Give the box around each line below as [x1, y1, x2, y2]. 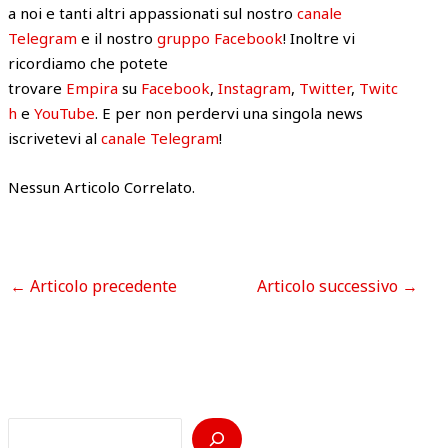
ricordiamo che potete [8, 53, 169, 74]
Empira [66, 78, 119, 99]
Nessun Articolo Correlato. [8, 177, 196, 198]
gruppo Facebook [157, 28, 284, 49]
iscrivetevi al [8, 128, 102, 149]
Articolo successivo [256, 274, 402, 297]
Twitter [299, 78, 352, 99]
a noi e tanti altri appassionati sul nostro [8, 3, 298, 24]
